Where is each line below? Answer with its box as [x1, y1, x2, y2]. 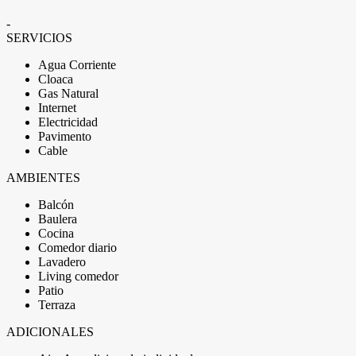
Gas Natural [38, 87, 99, 100]
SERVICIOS [6, 31, 72, 44]
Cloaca [38, 72, 73, 86]
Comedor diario [38, 241, 117, 254]
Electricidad [38, 115, 98, 129]
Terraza [38, 298, 75, 311]
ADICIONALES [6, 325, 94, 339]
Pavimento [38, 130, 91, 143]
